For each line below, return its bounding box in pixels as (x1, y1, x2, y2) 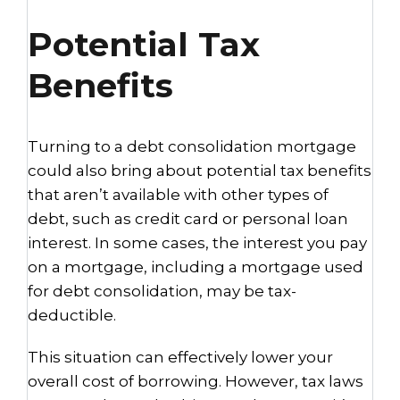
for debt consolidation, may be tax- (28, 282, 296, 300)
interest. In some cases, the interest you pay (28, 234, 367, 252)
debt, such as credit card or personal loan (28, 210, 348, 228)
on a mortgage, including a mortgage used (28, 258, 363, 276)
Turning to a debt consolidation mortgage (28, 137, 356, 155)
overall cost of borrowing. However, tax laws (28, 372, 363, 390)
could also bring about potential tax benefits (28, 162, 371, 179)
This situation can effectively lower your (28, 348, 333, 366)
